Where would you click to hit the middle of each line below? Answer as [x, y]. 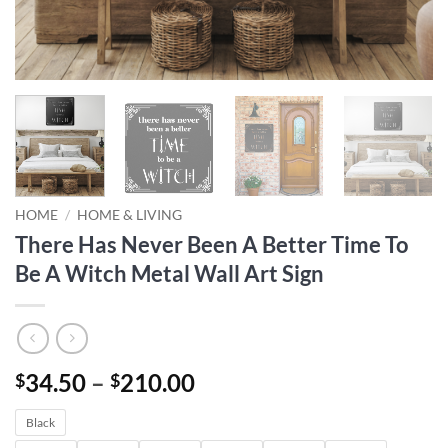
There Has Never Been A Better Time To [212, 245]
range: [228, 405]
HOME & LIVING [130, 215]
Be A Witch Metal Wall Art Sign [169, 274]
